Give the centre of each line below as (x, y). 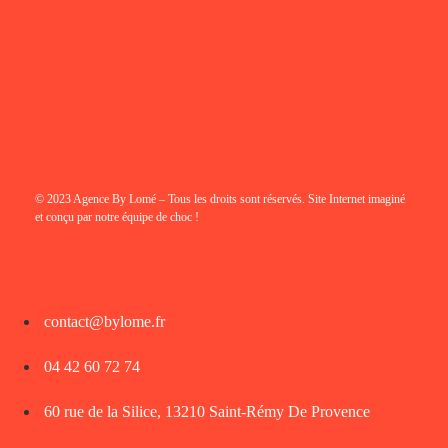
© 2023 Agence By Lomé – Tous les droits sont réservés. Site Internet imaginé (220, 199)
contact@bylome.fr (104, 322)
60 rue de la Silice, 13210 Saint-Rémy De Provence (207, 412)
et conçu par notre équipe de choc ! (117, 217)
